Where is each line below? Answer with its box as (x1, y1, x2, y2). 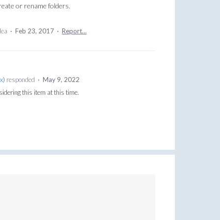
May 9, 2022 (42, 76, 80, 84)
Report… (62, 27, 87, 35)
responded (4, 76, 36, 84)
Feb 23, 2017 (15, 27, 55, 35)
